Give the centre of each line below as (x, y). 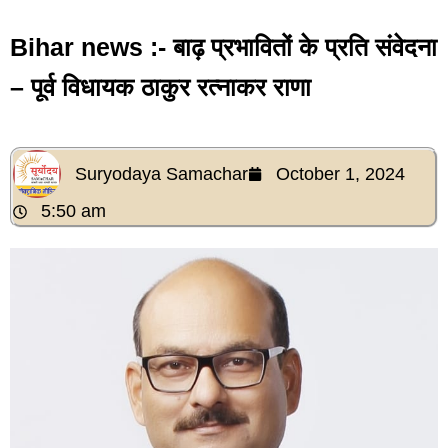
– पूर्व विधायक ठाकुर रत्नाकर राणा (160, 86)
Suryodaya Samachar (161, 173)
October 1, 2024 (340, 173)
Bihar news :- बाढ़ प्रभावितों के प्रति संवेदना (223, 46)
